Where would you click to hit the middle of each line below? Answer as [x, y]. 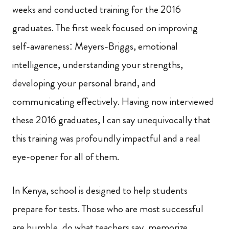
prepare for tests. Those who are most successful [108, 209]
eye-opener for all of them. [66, 157]
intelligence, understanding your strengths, [98, 65]
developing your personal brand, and [84, 83]
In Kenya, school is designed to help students [100, 190]
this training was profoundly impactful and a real [106, 138]
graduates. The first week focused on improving [105, 28]
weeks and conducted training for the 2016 [97, 9]
